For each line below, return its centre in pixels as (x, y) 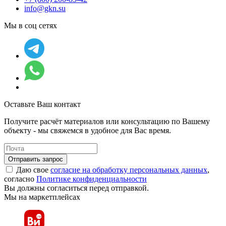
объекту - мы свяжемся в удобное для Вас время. (88, 131)
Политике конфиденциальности (92, 179)
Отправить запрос (36, 159)
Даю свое (33, 170)
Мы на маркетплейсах (42, 197)
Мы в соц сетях (31, 26)
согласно (20, 179)
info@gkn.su (45, 9)
